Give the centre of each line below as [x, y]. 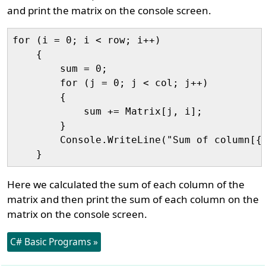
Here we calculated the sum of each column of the [126, 184]
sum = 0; [60, 69]
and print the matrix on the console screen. [110, 10]
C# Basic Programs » [54, 242]
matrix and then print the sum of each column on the [133, 199]
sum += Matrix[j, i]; [108, 111]
